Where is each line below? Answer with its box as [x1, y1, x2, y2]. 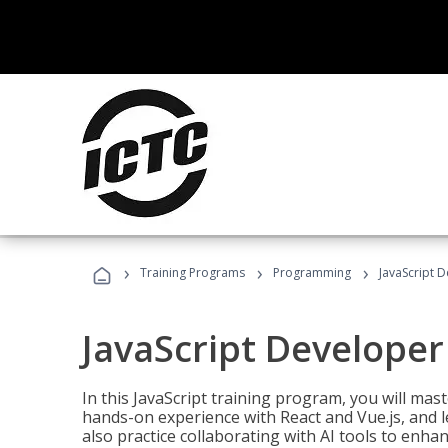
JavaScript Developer [82, 324, 444, 373]
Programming [273, 264, 351, 281]
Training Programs [140, 264, 245, 281]
